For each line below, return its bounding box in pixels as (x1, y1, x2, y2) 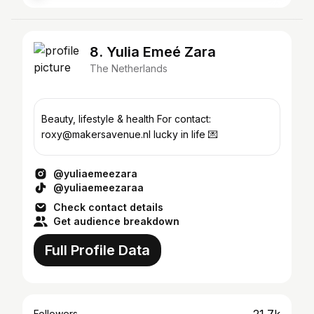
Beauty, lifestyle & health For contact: (41, 113, 211, 125)
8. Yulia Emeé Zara (90, 43, 216, 60)
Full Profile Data (45, 242, 150, 259)
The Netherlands (90, 62, 168, 74)
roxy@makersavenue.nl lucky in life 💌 (41, 128, 218, 140)
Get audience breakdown (53, 215, 179, 227)
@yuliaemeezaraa (53, 182, 144, 193)
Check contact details (53, 201, 163, 213)
